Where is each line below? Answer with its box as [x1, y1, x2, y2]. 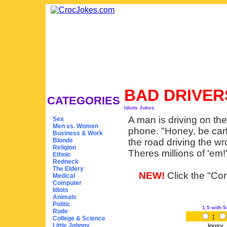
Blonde [53, 137, 73, 144]
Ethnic [53, 151, 71, 158]
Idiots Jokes [124, 105, 155, 110]
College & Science [53, 215, 105, 222]
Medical [53, 172, 75, 179]
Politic [53, 201, 70, 208]
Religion [53, 144, 76, 151]
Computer [53, 179, 82, 186]
